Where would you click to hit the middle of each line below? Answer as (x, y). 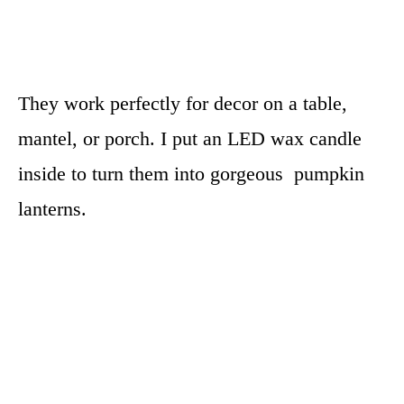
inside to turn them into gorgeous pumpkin (191, 173)
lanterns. (55, 208)
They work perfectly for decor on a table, (183, 103)
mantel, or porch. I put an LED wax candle (190, 138)
